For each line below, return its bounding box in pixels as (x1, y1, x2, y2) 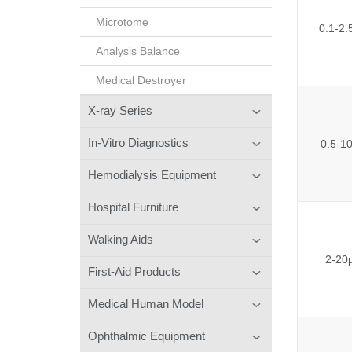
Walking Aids (88, 232, 153, 246)
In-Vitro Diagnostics (88, 135, 189, 149)
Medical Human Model (88, 296, 203, 310)
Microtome (96, 15, 148, 28)
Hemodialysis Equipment (88, 167, 216, 181)
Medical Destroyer (96, 73, 186, 86)
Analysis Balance (96, 44, 180, 57)
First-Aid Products (88, 264, 181, 278)
